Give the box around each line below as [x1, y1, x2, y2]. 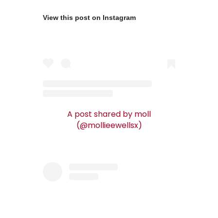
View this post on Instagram [43, 14, 136, 22]
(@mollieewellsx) [76, 119, 142, 131]
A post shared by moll [67, 108, 151, 120]
